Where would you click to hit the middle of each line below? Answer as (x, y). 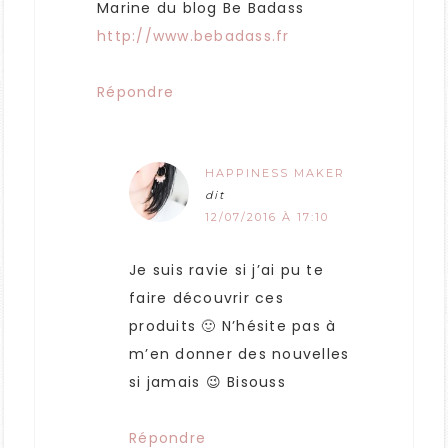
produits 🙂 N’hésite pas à (233, 326)
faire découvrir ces (206, 298)
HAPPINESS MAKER (275, 173)
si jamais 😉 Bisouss (207, 382)
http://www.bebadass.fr (193, 36)
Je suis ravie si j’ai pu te (226, 270)
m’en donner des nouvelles (239, 354)
